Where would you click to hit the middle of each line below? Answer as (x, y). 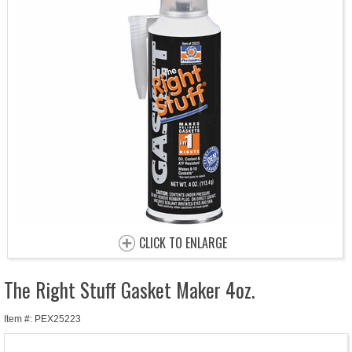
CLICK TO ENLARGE (183, 243)
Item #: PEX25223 (42, 319)
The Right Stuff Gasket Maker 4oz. (129, 290)
